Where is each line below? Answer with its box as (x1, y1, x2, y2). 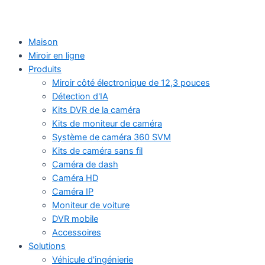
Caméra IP (52, 186, 93, 197)
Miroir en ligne (28, 50, 85, 61)
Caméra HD (52, 172, 98, 183)
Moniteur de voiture (52, 199, 130, 211)
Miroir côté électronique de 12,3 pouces (52, 77, 210, 88)
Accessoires (52, 227, 101, 238)
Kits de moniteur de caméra (52, 118, 162, 129)
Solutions (28, 240, 66, 251)
